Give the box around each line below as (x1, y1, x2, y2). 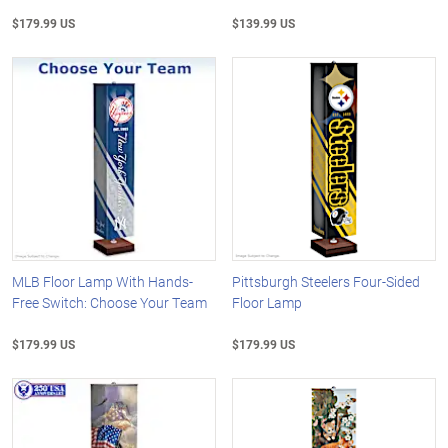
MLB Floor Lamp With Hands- (12, 271, 193, 291)
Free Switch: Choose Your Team (12, 292, 207, 312)
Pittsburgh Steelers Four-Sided (232, 271, 421, 291)
